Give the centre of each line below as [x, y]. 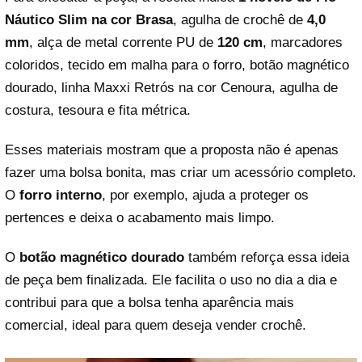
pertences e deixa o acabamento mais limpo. [140, 217]
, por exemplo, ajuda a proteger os [205, 195]
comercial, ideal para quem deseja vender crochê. [156, 326]
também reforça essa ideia [267, 258]
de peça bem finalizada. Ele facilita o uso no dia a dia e [171, 280]
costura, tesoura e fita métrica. [98, 110]
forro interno [61, 195]
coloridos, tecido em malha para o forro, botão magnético [177, 65]
